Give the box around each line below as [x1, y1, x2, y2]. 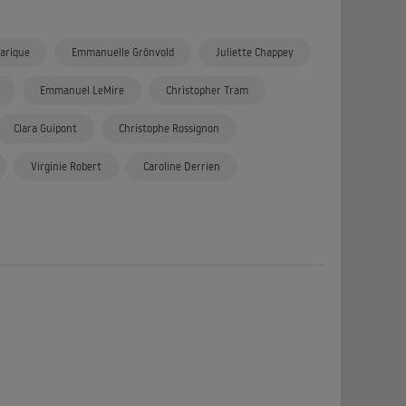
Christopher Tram [166, 83, 248, 97]
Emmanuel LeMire [40, 83, 124, 97]
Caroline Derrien [143, 159, 220, 173]
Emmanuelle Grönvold [72, 45, 174, 59]
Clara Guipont [14, 121, 77, 135]
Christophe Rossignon [119, 121, 219, 135]
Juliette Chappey [216, 45, 294, 59]
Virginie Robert [31, 159, 101, 173]
